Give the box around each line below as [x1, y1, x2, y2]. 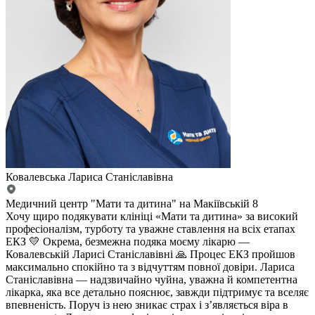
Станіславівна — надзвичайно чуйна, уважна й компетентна [6, 274, 297, 286]
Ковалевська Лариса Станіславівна [6, 171, 173, 184]
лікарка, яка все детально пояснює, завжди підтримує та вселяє [6, 286, 309, 299]
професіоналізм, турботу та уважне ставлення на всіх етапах [6, 223, 295, 236]
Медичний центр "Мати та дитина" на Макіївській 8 [6, 198, 258, 210]
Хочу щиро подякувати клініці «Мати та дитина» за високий [6, 210, 298, 223]
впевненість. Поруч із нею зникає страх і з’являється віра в [6, 299, 288, 311]
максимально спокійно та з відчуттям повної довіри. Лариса [6, 261, 295, 274]
